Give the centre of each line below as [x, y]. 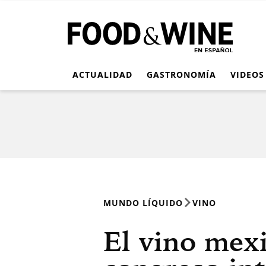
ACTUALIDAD [102, 74]
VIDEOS [247, 74]
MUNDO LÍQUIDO [143, 202]
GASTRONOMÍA [181, 74]
